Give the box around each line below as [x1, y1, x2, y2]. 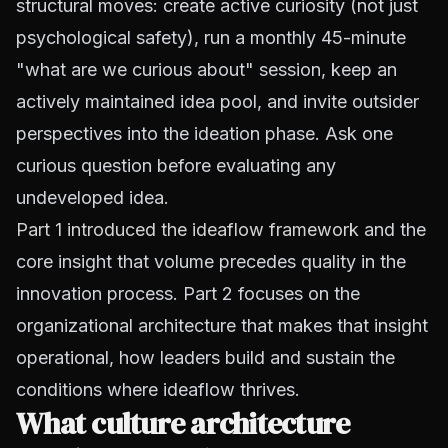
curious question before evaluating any [16, 154, 336, 176]
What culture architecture [16, 402, 350, 444]
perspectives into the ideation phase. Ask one [16, 122, 393, 144]
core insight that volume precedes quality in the [16, 250, 406, 272]
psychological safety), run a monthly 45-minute [16, 26, 406, 48]
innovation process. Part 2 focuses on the [16, 282, 360, 304]
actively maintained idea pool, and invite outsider [16, 90, 419, 112]
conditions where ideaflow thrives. [16, 378, 300, 400]
